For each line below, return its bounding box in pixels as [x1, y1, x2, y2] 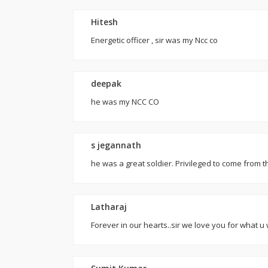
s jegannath [91, 139, 141, 151]
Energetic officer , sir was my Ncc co [91, 35, 218, 45]
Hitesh [91, 16, 118, 28]
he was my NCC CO [91, 96, 159, 107]
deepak [91, 78, 121, 89]
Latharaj [91, 201, 127, 212]
